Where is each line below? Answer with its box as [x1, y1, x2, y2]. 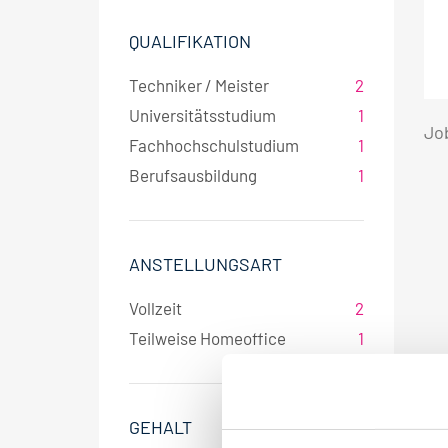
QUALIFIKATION [129, 30, 251, 52]
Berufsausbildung [129, 165, 260, 185]
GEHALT [129, 416, 192, 438]
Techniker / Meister [129, 75, 272, 95]
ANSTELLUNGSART [129, 253, 282, 275]
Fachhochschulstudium [129, 135, 302, 155]
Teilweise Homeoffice [129, 328, 289, 348]
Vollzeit [129, 298, 185, 318]
